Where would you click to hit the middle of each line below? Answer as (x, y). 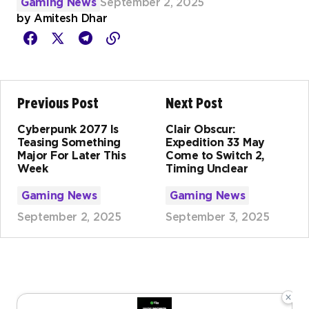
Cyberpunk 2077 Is (68, 130)
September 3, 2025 (218, 217)
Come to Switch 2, (215, 156)
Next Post (194, 103)
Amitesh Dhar (71, 19)
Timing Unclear (207, 169)
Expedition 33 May (215, 143)
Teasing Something (69, 143)
